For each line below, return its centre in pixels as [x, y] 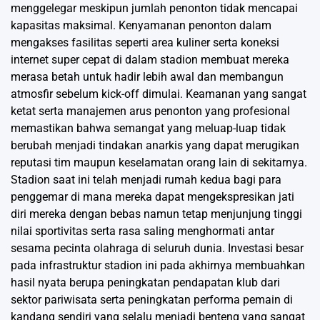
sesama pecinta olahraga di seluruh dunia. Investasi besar [157, 249]
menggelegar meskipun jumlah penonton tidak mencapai [154, 9]
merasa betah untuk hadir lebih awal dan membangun [147, 77]
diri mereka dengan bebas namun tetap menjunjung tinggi [156, 214]
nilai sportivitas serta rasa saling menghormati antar [142, 231]
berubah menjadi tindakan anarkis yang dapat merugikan [155, 146]
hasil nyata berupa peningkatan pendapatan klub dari [145, 283]
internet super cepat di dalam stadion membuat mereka [150, 60]
